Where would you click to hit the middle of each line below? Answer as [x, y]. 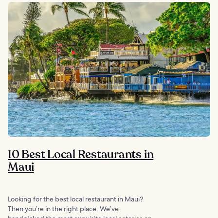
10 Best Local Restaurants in [81, 154]
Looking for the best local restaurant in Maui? [75, 199]
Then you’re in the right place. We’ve [63, 209]
